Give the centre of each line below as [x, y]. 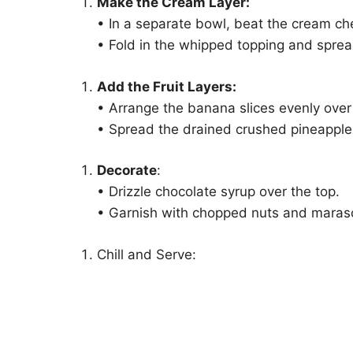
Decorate [127, 170]
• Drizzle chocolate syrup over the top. [218, 191]
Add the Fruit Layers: [167, 86]
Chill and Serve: [147, 254]
